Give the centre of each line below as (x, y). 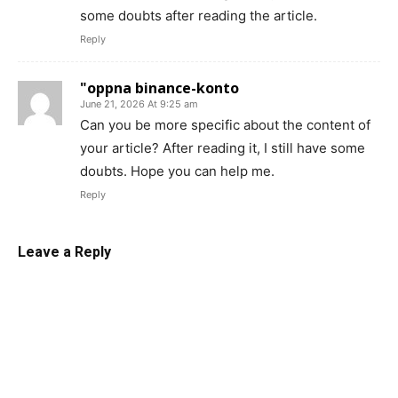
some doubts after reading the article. (199, 15)
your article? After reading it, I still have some (223, 147)
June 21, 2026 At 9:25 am (139, 103)
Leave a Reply (64, 251)
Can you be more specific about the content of (225, 124)
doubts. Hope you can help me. (177, 171)
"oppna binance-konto (159, 88)
